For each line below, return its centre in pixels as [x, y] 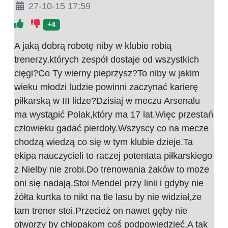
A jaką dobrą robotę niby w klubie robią [93, 46]
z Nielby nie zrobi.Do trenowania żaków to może [112, 169]
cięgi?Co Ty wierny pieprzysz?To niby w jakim [107, 73]
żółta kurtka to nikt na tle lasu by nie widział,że [108, 197]
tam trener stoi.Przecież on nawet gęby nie [101, 210]
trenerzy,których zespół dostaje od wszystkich [107, 59]
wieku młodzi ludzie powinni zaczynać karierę [106, 87]
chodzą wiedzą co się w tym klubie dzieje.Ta [104, 142]
